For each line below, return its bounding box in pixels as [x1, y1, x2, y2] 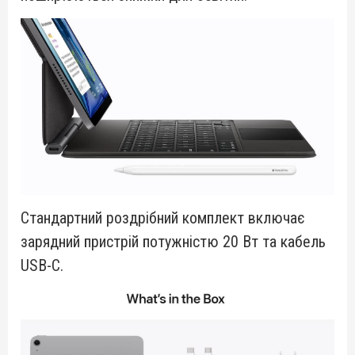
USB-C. [21, 255, 63, 275]
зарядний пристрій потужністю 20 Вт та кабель [21, 231, 326, 251]
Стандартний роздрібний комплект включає [21, 208, 305, 227]
